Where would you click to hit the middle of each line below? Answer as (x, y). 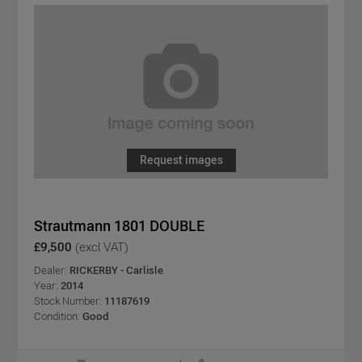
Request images (181, 160)
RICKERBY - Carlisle (116, 271)
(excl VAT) (102, 247)
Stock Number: (68, 301)
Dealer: (52, 271)
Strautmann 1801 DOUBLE (119, 226)
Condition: (57, 317)
